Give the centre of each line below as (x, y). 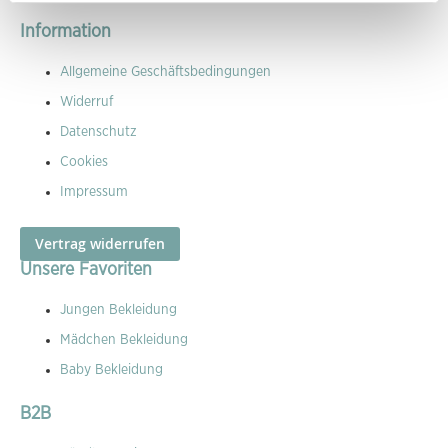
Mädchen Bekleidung (124, 340)
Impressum (94, 192)
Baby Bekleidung (111, 370)
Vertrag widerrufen (100, 243)
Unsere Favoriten (86, 270)
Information (65, 32)
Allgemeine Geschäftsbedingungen (165, 72)
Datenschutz (98, 132)
